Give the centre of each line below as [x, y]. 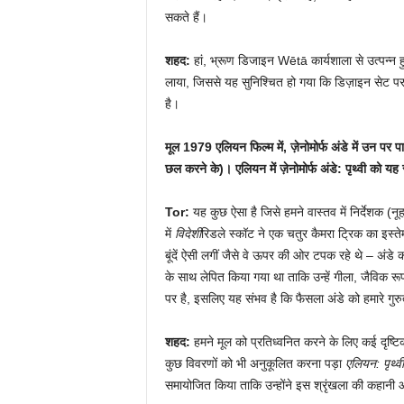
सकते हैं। [186, 17]
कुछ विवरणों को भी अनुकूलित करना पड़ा [255, 363]
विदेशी [188, 233]
